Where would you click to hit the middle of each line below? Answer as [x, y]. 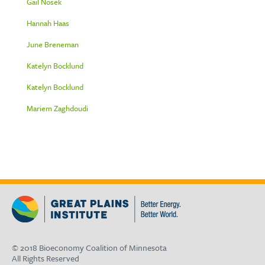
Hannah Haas [48, 23]
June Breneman [53, 45]
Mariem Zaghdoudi [57, 109]
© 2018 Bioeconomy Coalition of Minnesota [89, 247]
